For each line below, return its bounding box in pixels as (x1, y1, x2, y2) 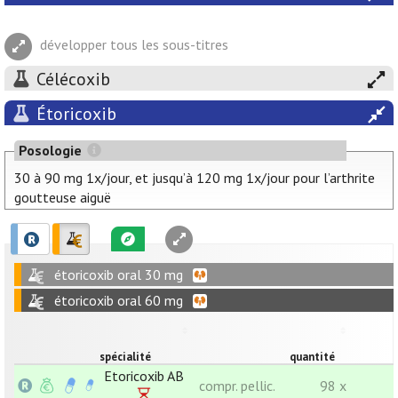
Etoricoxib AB (104, 367, 184, 386)
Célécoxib (36, 68, 110, 91)
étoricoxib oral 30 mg (54, 266, 183, 284)
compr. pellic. (199, 377, 275, 395)
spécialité (99, 349, 151, 365)
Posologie (18, 141, 85, 160)
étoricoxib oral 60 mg (54, 291, 183, 310)
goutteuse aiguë (14, 188, 111, 207)
